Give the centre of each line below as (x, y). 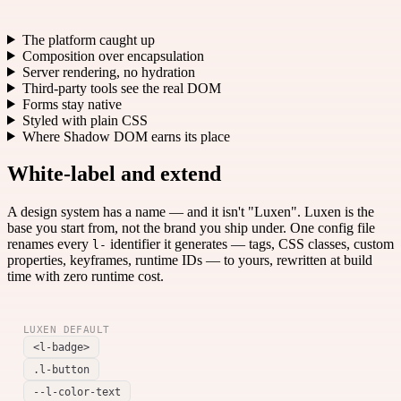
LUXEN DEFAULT (67, 330)
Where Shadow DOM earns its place (126, 136)
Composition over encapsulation (113, 55)
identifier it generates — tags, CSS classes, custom (250, 244)
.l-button (61, 370)
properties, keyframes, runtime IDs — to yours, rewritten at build (190, 260)
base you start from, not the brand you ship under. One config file (191, 228)
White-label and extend (117, 174)
